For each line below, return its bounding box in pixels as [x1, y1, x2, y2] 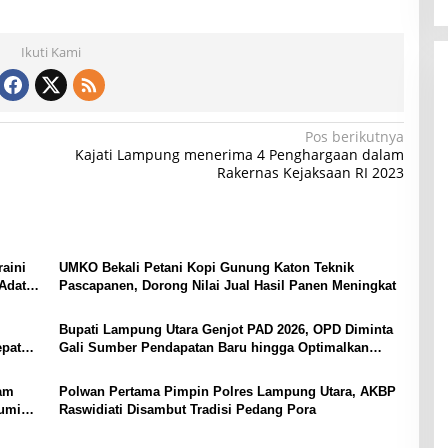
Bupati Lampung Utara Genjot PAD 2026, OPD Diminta [58, 322, 393, 338]
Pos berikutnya [304, 127, 404, 147]
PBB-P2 [58, 358, 106, 374]
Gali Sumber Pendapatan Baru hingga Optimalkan [58, 340, 369, 356]
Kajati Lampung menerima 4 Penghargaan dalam [74, 145, 404, 165]
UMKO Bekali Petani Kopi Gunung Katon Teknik [58, 260, 354, 276]
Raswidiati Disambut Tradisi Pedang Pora [58, 402, 316, 418]
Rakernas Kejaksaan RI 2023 [216, 163, 404, 183]
